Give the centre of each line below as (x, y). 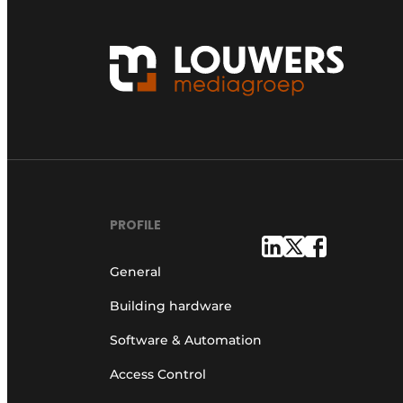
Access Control (158, 374)
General (135, 271)
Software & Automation (186, 340)
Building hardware (171, 305)
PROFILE (135, 224)
